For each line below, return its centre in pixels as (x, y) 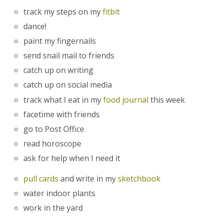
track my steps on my (63, 11)
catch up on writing (59, 70)
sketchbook (139, 178)
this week (167, 100)
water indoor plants (60, 193)
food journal (126, 100)
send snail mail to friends (69, 56)
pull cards (41, 178)
